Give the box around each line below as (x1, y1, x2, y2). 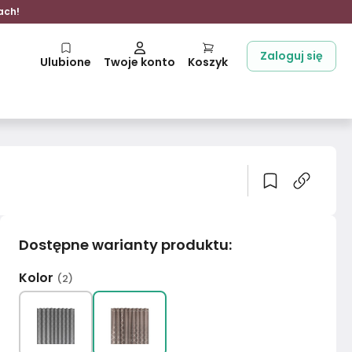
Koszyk (188, 54, 228, 70)
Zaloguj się (260, 48, 323, 64)
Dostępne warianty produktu (19, 235, 229, 255)
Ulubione (40, 54, 91, 70)
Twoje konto (104, 54, 175, 70)
